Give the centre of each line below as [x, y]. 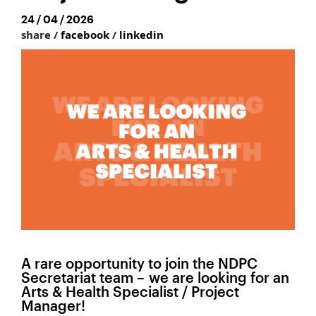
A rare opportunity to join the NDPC [139, 263]
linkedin [141, 34]
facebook [86, 34]
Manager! [53, 306]
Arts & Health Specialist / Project [130, 292]
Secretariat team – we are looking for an [155, 278]
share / [41, 34]
